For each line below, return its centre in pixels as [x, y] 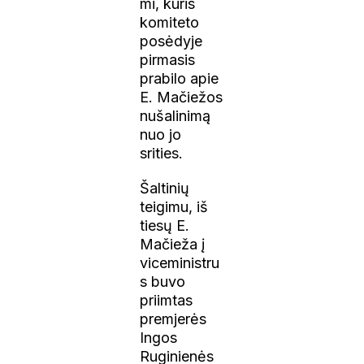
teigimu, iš [174, 206]
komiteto [170, 22]
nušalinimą [175, 115]
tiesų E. [165, 225]
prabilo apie [180, 78]
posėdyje [171, 41]
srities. [162, 153]
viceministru [180, 262]
